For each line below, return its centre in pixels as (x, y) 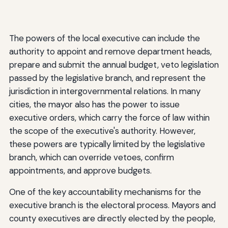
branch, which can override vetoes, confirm (91, 157)
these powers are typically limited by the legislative (107, 144)
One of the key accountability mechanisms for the (105, 192)
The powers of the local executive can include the (104, 38)
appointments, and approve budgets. (80, 170)
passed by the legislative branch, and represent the (107, 78)
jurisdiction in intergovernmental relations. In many (105, 91)
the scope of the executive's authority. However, (102, 131)
